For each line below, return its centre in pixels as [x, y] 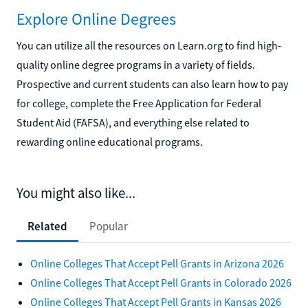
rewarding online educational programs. [110, 141]
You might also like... [76, 193]
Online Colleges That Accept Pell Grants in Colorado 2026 [161, 282]
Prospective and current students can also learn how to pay [152, 84]
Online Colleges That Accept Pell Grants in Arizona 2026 [157, 263]
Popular [109, 226]
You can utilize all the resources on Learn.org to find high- [149, 45]
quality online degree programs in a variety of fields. [136, 64]
